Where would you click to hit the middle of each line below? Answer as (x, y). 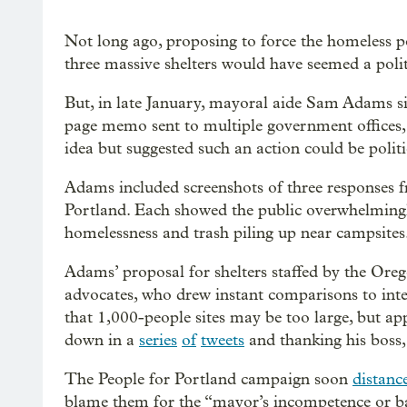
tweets (223, 340)
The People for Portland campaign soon (208, 379)
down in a (102, 340)
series (158, 340)
